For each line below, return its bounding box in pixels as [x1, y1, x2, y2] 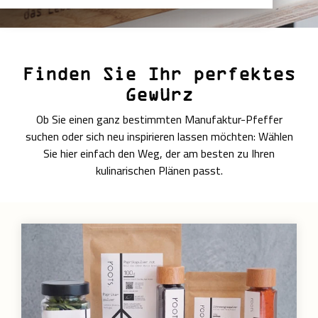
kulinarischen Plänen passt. [95, 160, 223, 181]
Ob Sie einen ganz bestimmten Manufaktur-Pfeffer [35, 109, 283, 130]
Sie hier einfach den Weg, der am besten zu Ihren [43, 143, 275, 164]
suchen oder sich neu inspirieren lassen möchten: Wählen [25, 126, 293, 147]
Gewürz [125, 84, 193, 104]
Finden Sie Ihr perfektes [23, 63, 295, 84]
